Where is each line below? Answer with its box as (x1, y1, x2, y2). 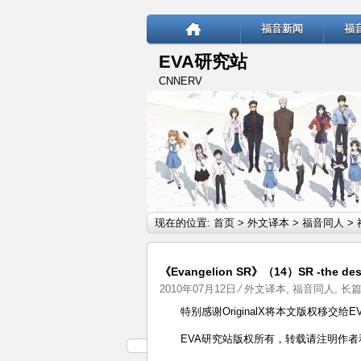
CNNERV (159, 75, 202, 87)
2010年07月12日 (160, 283, 236, 295)
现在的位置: (155, 217, 214, 229)
